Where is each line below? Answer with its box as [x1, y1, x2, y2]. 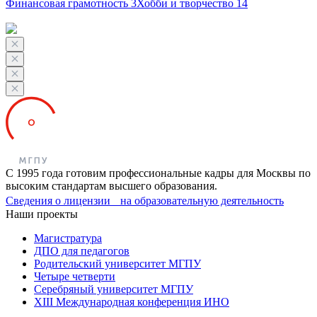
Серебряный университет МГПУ [34, 283, 193, 296]
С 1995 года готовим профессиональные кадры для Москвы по [6, 167, 311, 180]
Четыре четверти [34, 270, 115, 283]
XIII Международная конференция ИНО [34, 296, 229, 309]
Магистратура [34, 232, 102, 245]
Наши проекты [6, 208, 78, 221]
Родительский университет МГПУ [34, 258, 201, 270]
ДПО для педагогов [34, 245, 129, 258]
